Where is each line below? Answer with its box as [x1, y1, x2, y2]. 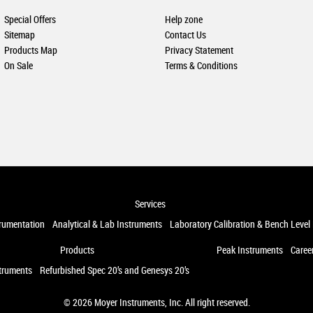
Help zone [165, 12, 203, 26]
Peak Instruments [217, 242, 283, 256]
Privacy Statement [165, 43, 234, 57]
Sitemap [4, 27, 36, 41]
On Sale [4, 58, 34, 72]
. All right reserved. [180, 295, 250, 309]
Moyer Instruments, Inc [94, 295, 181, 309]
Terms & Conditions [165, 58, 238, 72]
